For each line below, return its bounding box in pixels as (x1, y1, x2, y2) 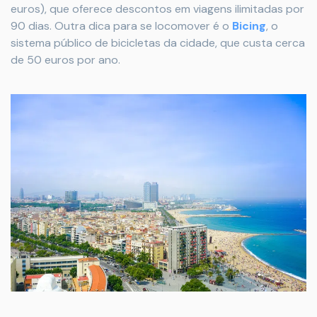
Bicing (232, 18, 266, 33)
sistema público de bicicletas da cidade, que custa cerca (11, 35, 305, 50)
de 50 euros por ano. (11, 52, 120, 67)
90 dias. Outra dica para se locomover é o (11, 18, 232, 33)
